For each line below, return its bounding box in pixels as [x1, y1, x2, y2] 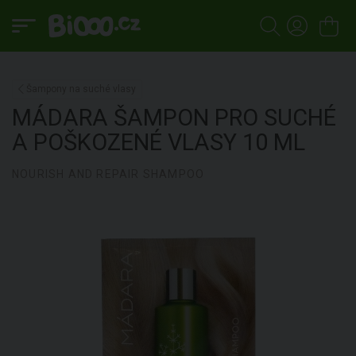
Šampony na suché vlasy [26, 83, 136, 95]
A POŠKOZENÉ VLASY [12, 129, 237, 156]
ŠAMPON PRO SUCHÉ [114, 104, 336, 131]
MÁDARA [12, 104, 114, 131]
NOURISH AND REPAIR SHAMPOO [12, 168, 205, 180]
